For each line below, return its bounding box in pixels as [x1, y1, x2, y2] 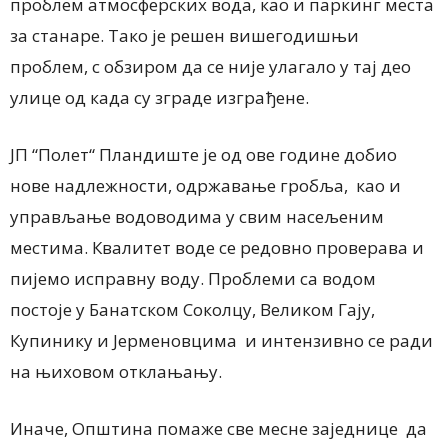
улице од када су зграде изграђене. [10, 86, 309, 110]
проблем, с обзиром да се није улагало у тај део [10, 55, 411, 79]
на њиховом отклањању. [10, 360, 222, 384]
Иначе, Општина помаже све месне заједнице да [10, 417, 427, 441]
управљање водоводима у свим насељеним [10, 205, 384, 229]
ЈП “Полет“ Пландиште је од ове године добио [10, 143, 397, 167]
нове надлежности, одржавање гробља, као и [10, 174, 401, 198]
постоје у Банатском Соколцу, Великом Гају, [10, 298, 375, 322]
